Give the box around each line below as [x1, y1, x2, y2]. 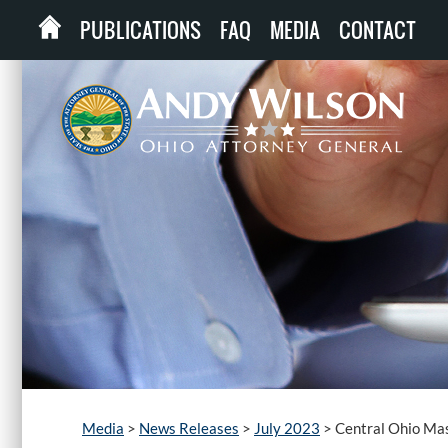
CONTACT [339, 15, 416, 45]
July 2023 [254, 419, 320, 437]
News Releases [139, 419, 239, 437]
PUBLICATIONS [80, 15, 201, 45]
